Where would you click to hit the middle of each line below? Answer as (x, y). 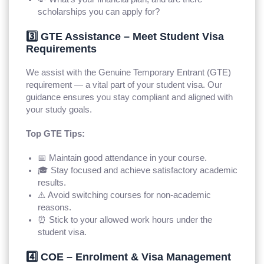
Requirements (62, 48)
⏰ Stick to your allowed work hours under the (125, 220)
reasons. (55, 207)
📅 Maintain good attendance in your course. (123, 158)
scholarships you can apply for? (99, 11)
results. (52, 182)
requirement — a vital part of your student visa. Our (124, 85)
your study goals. (59, 109)
